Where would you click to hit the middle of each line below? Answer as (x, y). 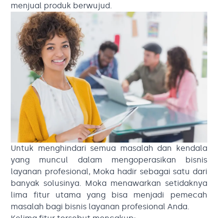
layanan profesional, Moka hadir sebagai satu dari (109, 171)
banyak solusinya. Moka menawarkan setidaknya (109, 183)
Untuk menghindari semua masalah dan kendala (109, 148)
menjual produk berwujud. (62, 6)
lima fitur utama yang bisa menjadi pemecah (109, 195)
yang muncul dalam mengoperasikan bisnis (109, 160)
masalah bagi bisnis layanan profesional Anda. (100, 206)
